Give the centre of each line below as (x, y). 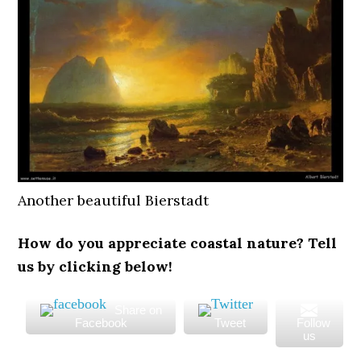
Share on (138, 310)
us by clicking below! (95, 267)
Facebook (101, 323)
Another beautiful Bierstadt (114, 201)
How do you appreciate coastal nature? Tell (178, 243)
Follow (313, 323)
